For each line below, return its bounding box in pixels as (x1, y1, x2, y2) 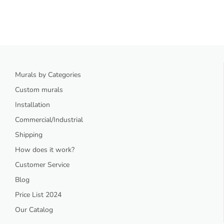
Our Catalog (15, 205, 53, 215)
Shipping (15, 130, 42, 140)
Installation (15, 100, 50, 110)
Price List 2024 (15, 190, 61, 200)
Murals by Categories (15, 70, 81, 80)
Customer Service (15, 160, 69, 170)
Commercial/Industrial (15, 115, 83, 125)
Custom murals (15, 85, 63, 95)
